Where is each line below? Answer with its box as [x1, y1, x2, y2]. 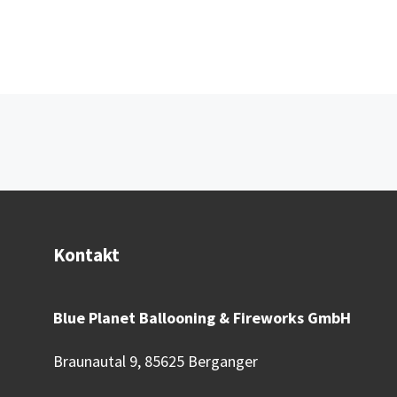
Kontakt [53, 243, 120, 268]
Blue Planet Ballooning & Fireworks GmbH [53, 307, 351, 328]
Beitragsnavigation [12, 114, 260, 152]
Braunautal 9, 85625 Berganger [53, 351, 258, 372]
